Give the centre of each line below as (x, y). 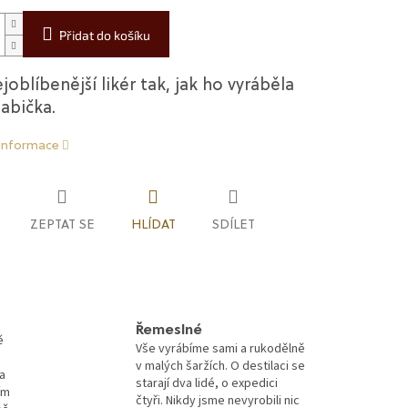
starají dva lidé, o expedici (207, 384)
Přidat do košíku (104, 36)
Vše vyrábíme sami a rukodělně (220, 349)
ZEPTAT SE (62, 225)
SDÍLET (233, 225)
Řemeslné (169, 331)
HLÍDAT (153, 225)
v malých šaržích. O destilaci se (220, 367)
